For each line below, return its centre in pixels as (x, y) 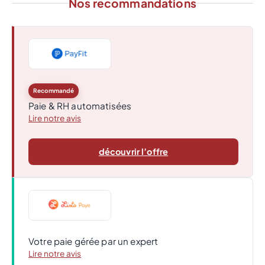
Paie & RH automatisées (80, 106)
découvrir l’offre (133, 152)
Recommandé (54, 91)
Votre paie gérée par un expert (93, 241)
